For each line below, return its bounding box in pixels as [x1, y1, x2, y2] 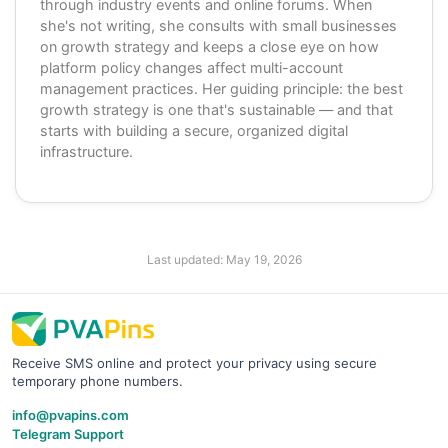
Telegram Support [12, 425, 124, 442]
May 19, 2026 [225, 251, 302, 267]
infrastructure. [40, 142, 133, 160]
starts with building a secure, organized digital [40, 121, 348, 139]
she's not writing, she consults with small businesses [40, 16, 397, 34]
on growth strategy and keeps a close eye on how [40, 37, 379, 55]
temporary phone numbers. [12, 372, 183, 389]
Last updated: [146, 251, 226, 267]
